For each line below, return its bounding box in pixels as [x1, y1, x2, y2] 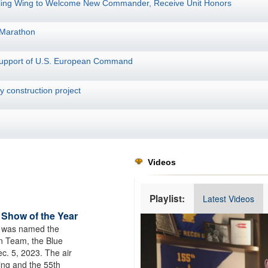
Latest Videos [203, 192, 254, 205]
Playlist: [150, 191, 185, 205]
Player [140, 224, 164, 237]
